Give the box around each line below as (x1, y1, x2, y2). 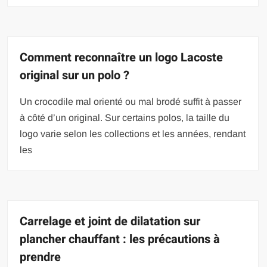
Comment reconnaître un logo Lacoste (20, 49, 223, 67)
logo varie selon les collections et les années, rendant (20, 129, 246, 139)
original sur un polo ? (20, 67, 130, 85)
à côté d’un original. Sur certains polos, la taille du (20, 113, 230, 123)
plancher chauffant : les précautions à (20, 231, 221, 249)
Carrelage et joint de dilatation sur (20, 213, 201, 231)
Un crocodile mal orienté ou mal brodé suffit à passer (20, 97, 242, 107)
